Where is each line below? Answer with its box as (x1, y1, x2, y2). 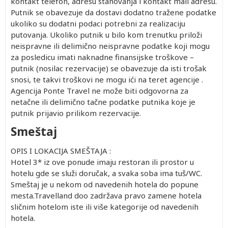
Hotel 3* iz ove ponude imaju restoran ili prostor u (11, 156, 194, 167)
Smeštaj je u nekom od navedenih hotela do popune (11, 179, 198, 189)
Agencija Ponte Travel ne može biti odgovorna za (11, 85, 188, 96)
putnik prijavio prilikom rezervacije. (11, 107, 141, 118)
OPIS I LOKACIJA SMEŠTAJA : (11, 145, 111, 156)
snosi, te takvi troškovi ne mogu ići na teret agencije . (11, 74, 203, 84)
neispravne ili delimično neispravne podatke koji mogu (11, 40, 210, 51)
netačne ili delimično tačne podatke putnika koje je (11, 96, 195, 107)
